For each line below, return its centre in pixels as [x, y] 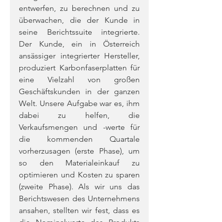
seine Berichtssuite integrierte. [79, 32]
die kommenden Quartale [79, 139]
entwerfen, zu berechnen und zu [79, 8]
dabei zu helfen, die [79, 115]
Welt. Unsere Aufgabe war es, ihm [79, 103]
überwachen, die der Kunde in [79, 20]
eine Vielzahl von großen [79, 80]
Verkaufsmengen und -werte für [79, 127]
